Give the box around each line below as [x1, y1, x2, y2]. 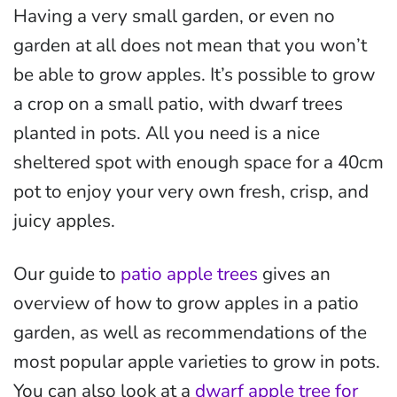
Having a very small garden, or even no [13, 3, 335, 28]
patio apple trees [121, 261, 258, 286]
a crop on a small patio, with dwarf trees [13, 90, 343, 116]
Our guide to [13, 261, 121, 286]
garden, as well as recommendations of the [13, 319, 367, 345]
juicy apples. [13, 207, 115, 233]
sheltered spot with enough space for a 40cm [13, 149, 384, 175]
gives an [258, 261, 331, 286]
